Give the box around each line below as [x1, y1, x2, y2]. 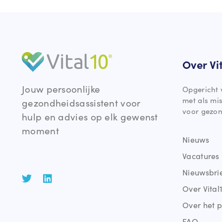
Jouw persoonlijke [22, 81, 101, 95]
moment [22, 123, 59, 137]
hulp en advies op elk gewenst [22, 109, 158, 123]
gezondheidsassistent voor [22, 95, 141, 109]
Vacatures [182, 150, 220, 162]
